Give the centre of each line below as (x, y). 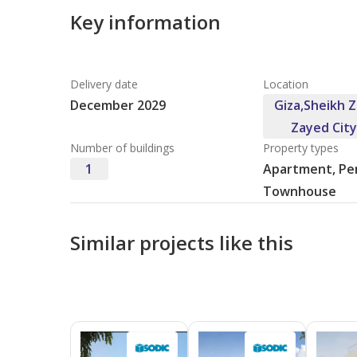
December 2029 (118, 105)
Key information (145, 22)
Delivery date (104, 84)
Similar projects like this (181, 243)
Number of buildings (122, 148)
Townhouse (300, 191)
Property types (301, 148)
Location (286, 84)
